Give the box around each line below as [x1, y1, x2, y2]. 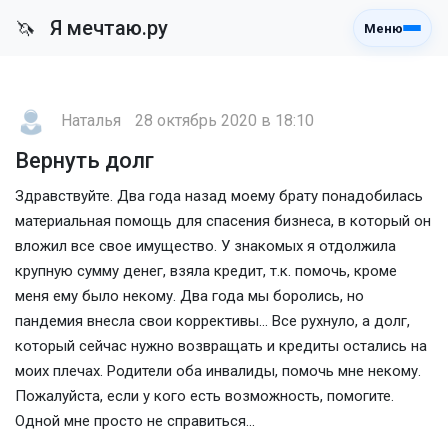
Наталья [61, 111, 121, 131]
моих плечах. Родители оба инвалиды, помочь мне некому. [15, 362, 421, 380]
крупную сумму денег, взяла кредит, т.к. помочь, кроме [15, 262, 397, 280]
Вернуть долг [15, 148, 154, 173]
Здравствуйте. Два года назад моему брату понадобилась [15, 187, 423, 205]
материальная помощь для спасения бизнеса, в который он [15, 212, 431, 230]
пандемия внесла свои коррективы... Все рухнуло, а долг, [15, 312, 410, 330]
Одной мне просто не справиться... [15, 412, 255, 430]
